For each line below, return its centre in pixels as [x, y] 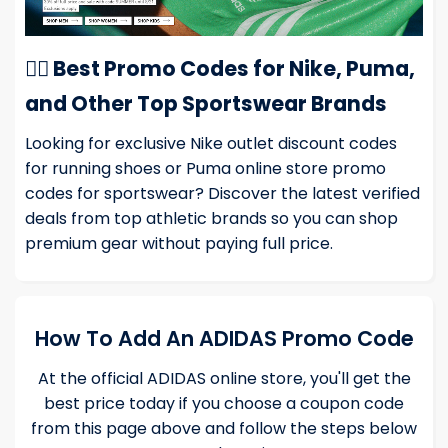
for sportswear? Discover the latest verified [246, 194]
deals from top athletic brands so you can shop [211, 219]
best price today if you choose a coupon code [224, 404]
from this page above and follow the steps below [224, 429]
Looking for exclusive [107, 144]
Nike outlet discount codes [293, 144]
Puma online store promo [286, 169]
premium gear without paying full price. [179, 244]
